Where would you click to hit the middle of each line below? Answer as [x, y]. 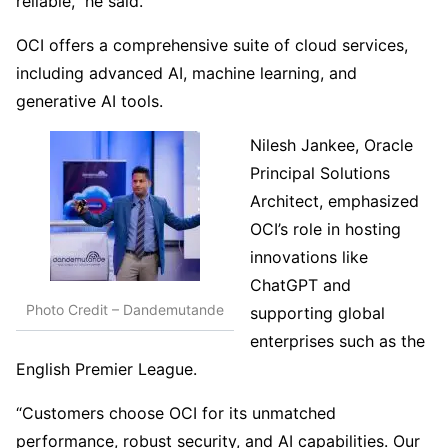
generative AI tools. [89, 101]
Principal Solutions [320, 173]
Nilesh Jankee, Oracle [331, 145]
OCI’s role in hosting [325, 229]
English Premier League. [106, 369]
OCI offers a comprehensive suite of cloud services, [212, 45]
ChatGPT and [300, 285]
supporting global [317, 313]
